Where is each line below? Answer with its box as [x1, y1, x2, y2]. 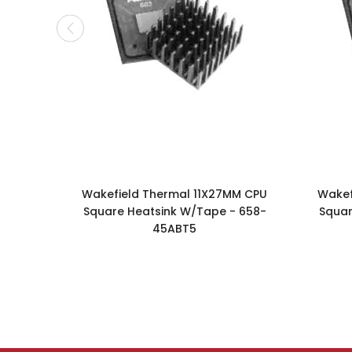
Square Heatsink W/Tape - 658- [82, 203, 266, 220]
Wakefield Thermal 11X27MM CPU [82, 186, 267, 203]
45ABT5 [152, 221, 196, 237]
